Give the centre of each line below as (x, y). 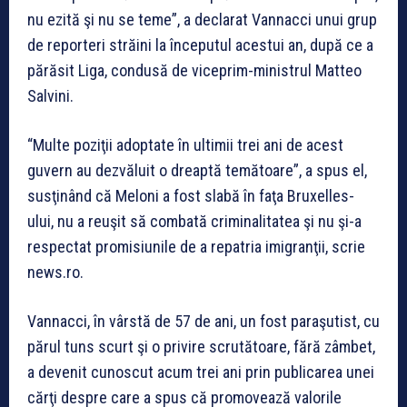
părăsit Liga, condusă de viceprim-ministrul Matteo (194, 70)
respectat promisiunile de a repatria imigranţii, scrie (196, 246)
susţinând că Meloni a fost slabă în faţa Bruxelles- (191, 195)
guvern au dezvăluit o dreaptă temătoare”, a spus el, (197, 170)
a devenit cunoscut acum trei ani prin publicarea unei (201, 372)
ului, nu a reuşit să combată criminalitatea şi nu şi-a (194, 221)
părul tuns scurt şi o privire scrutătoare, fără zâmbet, (201, 346)
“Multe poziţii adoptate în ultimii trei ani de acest (185, 144)
